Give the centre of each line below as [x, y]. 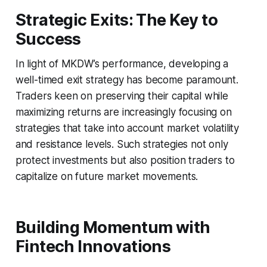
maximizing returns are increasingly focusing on [123, 112]
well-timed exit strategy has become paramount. [127, 80]
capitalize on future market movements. [107, 176]
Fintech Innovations [93, 246]
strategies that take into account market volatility [127, 128]
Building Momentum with [113, 227]
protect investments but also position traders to [125, 160]
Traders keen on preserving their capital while [122, 96]
